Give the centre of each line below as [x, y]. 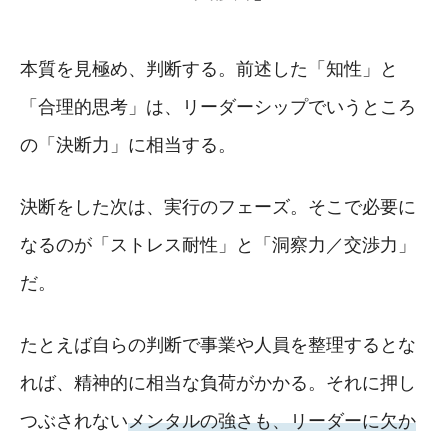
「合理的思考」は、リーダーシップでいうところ [218, 106]
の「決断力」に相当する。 [128, 144]
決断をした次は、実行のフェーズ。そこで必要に [218, 206]
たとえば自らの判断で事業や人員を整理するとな [218, 344]
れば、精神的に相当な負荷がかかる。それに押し [218, 382]
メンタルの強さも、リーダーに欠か [272, 420]
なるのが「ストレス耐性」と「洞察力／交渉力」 [218, 244]
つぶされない [74, 420]
